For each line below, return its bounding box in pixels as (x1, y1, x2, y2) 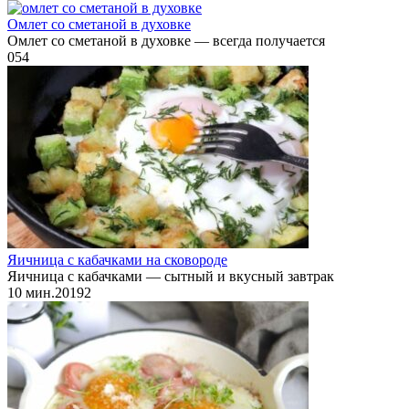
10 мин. (7, 284, 55, 300)
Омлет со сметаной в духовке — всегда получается (7, 32, 325, 48)
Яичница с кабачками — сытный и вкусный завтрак (7, 267, 334, 284)
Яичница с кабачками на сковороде (7, 251, 227, 267)
